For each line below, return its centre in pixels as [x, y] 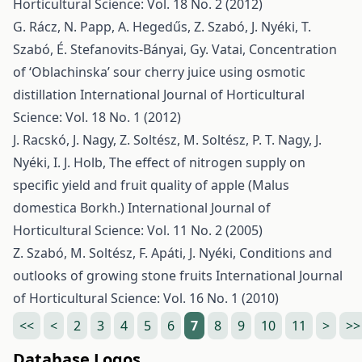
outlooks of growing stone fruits [114, 276]
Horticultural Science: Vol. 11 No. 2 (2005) [138, 230]
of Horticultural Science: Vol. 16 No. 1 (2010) [146, 298]
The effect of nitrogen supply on [207, 162]
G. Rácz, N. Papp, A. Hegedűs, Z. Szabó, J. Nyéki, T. [162, 27]
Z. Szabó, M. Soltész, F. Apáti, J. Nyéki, [126, 253]
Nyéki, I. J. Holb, [61, 162]
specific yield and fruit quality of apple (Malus [151, 185]
